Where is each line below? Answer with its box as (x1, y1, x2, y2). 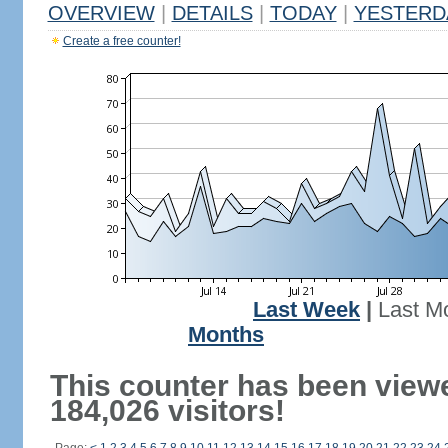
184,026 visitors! (49, 394, 285, 427)
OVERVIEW (47, 2, 155, 24)
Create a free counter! (62, 34, 181, 48)
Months (188, 323, 264, 347)
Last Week (253, 298, 360, 322)
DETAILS (171, 2, 253, 24)
